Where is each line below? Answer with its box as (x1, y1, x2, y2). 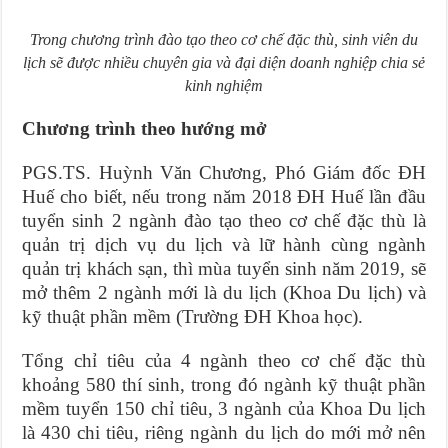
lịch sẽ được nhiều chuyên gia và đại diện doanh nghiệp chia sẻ (22, 53, 425, 71)
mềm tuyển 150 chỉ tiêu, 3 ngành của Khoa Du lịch (22, 397, 426, 419)
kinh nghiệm (184, 76, 263, 94)
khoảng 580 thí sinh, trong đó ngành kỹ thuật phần (22, 373, 426, 395)
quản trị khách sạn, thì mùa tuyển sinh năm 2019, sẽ (22, 257, 426, 279)
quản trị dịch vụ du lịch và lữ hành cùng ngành (22, 233, 426, 255)
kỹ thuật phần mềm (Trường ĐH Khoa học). (22, 305, 364, 327)
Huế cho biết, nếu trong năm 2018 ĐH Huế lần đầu (22, 185, 426, 207)
